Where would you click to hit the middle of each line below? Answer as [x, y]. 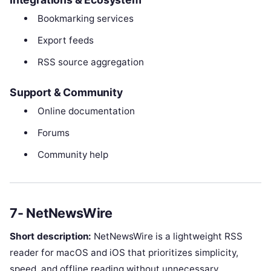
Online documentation [86, 111]
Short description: [51, 237]
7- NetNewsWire [61, 213]
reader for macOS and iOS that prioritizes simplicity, [124, 253]
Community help [73, 154]
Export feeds [65, 41]
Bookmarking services [85, 19]
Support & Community [66, 92]
